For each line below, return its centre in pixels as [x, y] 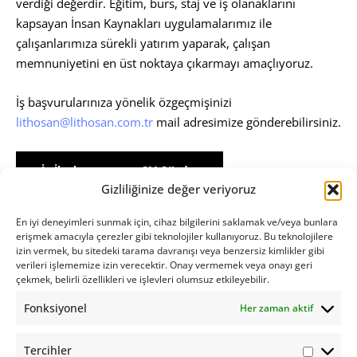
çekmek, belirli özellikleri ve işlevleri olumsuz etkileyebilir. [143, 279]
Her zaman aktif [277, 308]
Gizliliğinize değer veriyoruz [178, 189]
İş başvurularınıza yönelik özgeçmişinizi [124, 102]
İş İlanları [66, 171]
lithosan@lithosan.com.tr [84, 122]
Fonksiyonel [55, 308]
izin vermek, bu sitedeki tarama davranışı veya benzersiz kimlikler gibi [170, 251]
